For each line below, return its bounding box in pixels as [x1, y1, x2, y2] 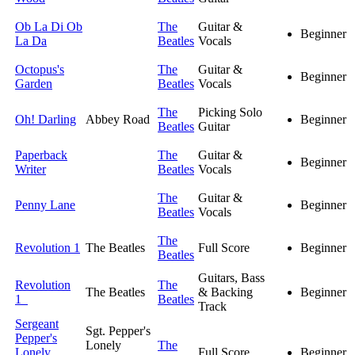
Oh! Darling [15, 113, 76, 127]
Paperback [15, 148, 67, 162]
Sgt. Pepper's [86, 324, 151, 338]
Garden [15, 77, 52, 91]
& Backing [198, 285, 253, 300]
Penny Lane [15, 198, 75, 212]
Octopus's [15, 63, 64, 77]
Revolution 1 [15, 241, 80, 255]
